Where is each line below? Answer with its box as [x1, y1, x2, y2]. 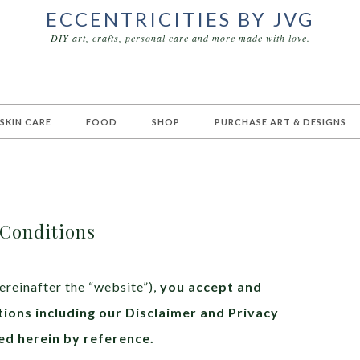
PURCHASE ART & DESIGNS [215, 117, 346, 127]
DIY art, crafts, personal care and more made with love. [50, 31, 310, 44]
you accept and [160, 279, 262, 294]
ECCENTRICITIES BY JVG [46, 7, 314, 31]
